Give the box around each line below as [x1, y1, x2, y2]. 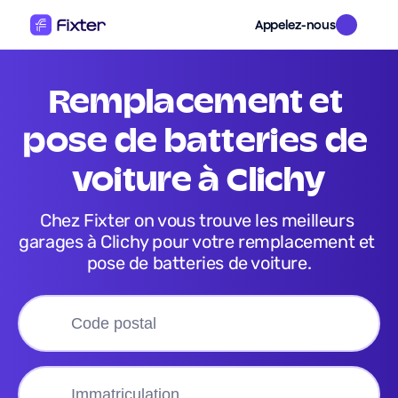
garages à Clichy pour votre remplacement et [19, 231, 376, 252]
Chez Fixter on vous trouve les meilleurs [40, 210, 52, 231]
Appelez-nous [254, 17, 336, 32]
